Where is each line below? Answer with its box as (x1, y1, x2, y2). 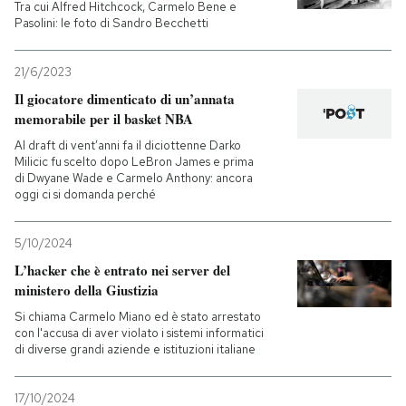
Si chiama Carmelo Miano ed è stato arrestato (14, 309, 261, 324)
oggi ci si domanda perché (14, 187, 156, 202)
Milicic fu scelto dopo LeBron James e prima (14, 154, 254, 169)
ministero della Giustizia (14, 280, 159, 300)
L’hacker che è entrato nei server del (14, 260, 230, 280)
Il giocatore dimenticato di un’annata (14, 89, 235, 109)
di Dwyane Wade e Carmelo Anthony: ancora (14, 170, 253, 186)
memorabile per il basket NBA (14, 109, 193, 129)
